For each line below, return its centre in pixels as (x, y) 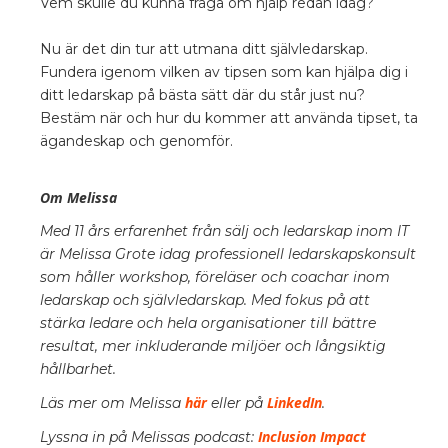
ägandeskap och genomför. (136, 140)
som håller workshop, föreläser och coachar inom (215, 276)
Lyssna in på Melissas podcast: (147, 436)
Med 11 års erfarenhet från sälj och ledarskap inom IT (224, 230)
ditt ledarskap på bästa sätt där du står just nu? (202, 94)
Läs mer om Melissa (112, 402)
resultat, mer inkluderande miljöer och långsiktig (213, 345)
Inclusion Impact (310, 436)
